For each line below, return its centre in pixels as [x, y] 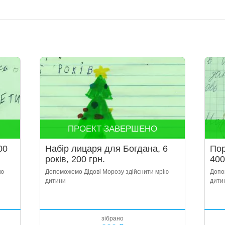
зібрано [113, 218]
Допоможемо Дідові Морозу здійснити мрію [107, 172]
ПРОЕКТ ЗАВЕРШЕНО [112, 129]
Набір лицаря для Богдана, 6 [106, 149]
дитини [55, 181]
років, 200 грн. [75, 159]
